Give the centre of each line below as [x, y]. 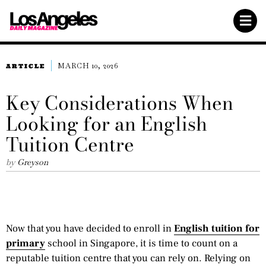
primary [26, 243]
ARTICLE [26, 66]
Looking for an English [107, 124]
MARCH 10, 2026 [88, 66]
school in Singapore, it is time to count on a [141, 243]
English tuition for [217, 228]
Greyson [33, 162]
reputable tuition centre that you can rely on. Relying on [128, 258]
